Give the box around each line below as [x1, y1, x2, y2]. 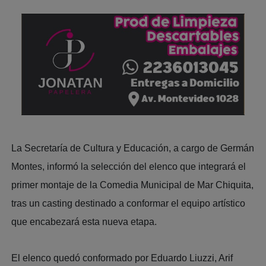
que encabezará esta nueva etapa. [11, 216, 157, 227]
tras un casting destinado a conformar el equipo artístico [11, 198, 246, 208]
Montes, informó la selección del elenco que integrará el [11, 161, 246, 172]
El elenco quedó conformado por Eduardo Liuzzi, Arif [11, 252, 233, 263]
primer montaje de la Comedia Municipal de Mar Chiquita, [11, 179, 254, 190]
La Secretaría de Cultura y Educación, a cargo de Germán [11, 142, 255, 153]
